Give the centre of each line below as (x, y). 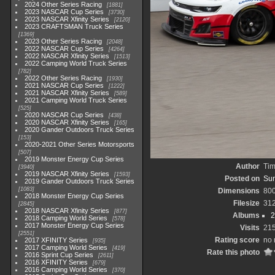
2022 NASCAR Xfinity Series (67, 56)
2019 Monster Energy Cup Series (75, 159)
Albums (246, 215)
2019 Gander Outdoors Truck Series (80, 181)
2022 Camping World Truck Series (76, 63)
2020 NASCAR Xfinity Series (67, 122)
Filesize (246, 203)
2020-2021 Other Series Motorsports (80, 144)
